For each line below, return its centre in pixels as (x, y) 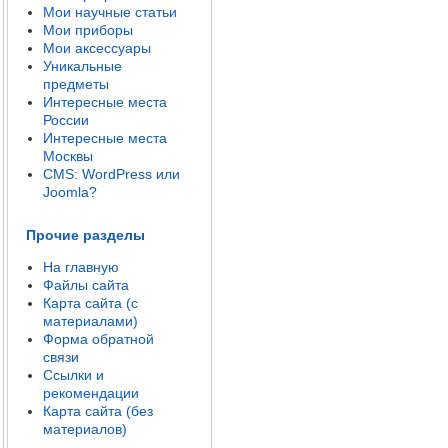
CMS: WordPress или (111, 174)
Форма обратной (98, 339)
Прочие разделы (85, 235)
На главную (81, 267)
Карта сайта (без (98, 411)
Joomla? (70, 192)
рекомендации (91, 393)
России (66, 120)
